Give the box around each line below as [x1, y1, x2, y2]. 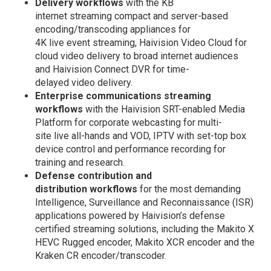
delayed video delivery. [35, 76, 133, 88]
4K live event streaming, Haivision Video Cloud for [35, 36, 247, 48]
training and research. [35, 156, 125, 168]
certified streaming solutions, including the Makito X [35, 223, 255, 235]
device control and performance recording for [35, 143, 226, 155]
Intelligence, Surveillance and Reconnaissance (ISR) [35, 196, 254, 208]
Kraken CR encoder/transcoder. [35, 249, 167, 261]
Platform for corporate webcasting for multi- [35, 116, 223, 128]
